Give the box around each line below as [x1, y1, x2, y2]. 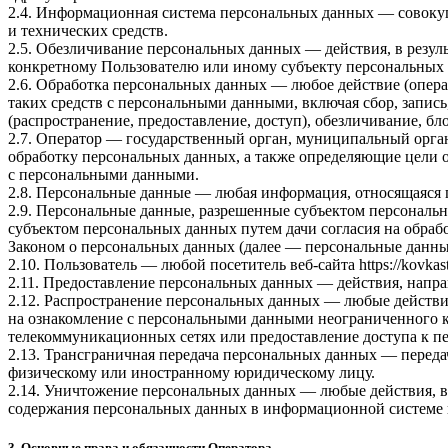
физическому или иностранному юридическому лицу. [8, 363, 375, 381]
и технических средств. [8, 21, 168, 39]
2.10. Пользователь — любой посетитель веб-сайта [8, 255, 359, 273]
